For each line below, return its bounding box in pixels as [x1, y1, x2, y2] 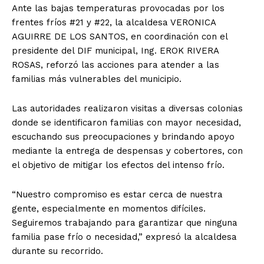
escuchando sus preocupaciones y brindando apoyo [12, 131, 235, 142]
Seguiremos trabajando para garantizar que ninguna [12, 217, 237, 228]
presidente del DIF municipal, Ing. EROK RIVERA [12, 45, 219, 56]
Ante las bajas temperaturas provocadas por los [12, 2, 225, 14]
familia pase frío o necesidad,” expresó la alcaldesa [12, 231, 237, 242]
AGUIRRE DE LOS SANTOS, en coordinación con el [12, 31, 227, 42]
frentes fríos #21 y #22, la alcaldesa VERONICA [12, 16, 216, 28]
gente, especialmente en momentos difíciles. [12, 203, 206, 214]
